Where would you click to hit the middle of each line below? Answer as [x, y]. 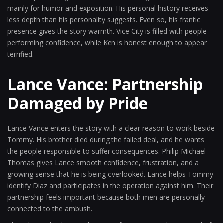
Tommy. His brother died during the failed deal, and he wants [106, 140]
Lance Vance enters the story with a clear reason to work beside [111, 128]
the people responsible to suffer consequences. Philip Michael [107, 151]
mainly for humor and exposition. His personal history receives [108, 8]
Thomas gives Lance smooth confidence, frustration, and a [103, 163]
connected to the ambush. [50, 208]
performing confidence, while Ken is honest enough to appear [107, 43]
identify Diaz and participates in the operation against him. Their [110, 185]
